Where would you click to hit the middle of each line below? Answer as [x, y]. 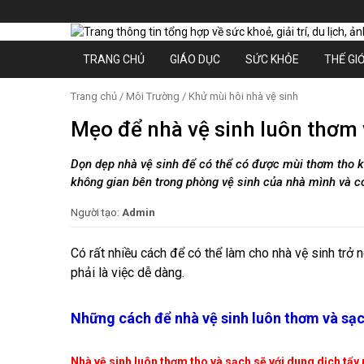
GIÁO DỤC [195, 59]
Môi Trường [153, 96]
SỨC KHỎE [272, 59]
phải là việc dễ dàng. [128, 272]
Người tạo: [96, 212]
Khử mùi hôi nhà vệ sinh [243, 96]
